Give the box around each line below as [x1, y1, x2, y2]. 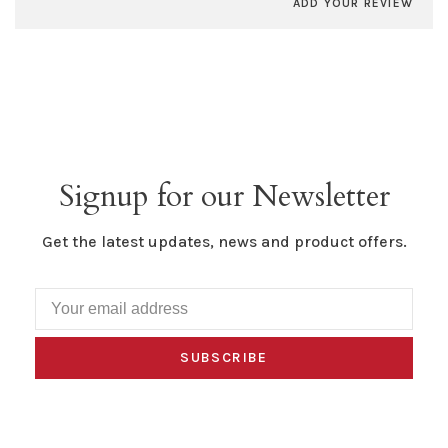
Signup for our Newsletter [58, 176, 390, 218]
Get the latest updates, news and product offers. [41, 232, 407, 252]
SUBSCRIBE [180, 349, 268, 367]
